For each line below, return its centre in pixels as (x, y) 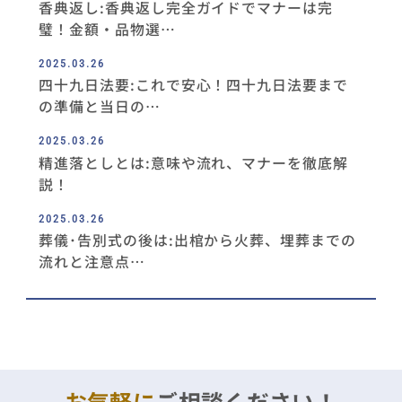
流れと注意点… (92, 262)
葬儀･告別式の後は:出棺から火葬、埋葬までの (198, 240)
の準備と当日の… (100, 107)
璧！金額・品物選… (107, 29)
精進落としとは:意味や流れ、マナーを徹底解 (194, 162)
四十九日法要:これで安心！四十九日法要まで (194, 85)
